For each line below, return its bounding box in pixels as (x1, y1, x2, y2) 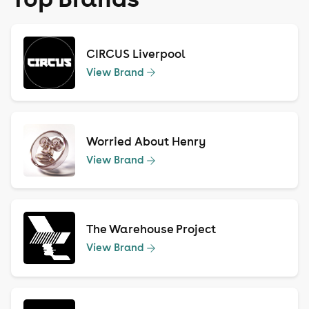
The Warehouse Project (86, 221, 217, 237)
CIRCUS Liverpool (86, 46, 186, 61)
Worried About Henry (86, 133, 206, 149)
